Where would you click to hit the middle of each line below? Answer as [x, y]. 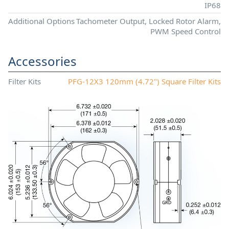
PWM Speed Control [186, 31]
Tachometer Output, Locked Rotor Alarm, [148, 21]
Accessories [42, 61]
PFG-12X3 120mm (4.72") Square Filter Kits [144, 81]
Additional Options [41, 21]
